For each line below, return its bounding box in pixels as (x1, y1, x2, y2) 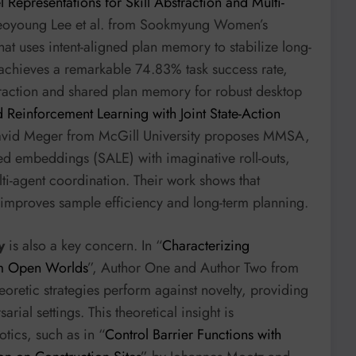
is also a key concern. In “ (5, 234, 162, 256)
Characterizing (162, 234, 250, 256)
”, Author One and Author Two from (87, 257, 299, 278)
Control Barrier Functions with (105, 323, 281, 345)
